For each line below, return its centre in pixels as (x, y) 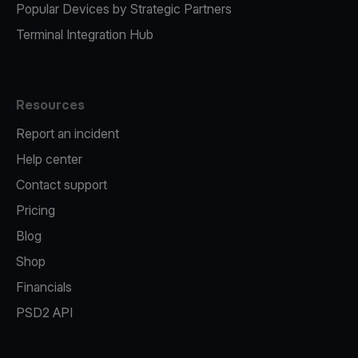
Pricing (36, 210)
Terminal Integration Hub (85, 34)
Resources (50, 105)
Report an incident (68, 133)
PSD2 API (44, 312)
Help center (49, 159)
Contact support (62, 185)
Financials (44, 287)
